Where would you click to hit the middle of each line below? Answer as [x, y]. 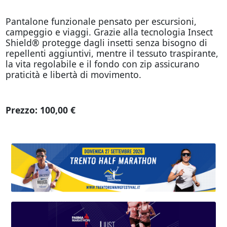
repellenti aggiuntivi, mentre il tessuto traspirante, [112, 53]
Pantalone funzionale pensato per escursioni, [101, 21]
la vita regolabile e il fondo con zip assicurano [102, 64]
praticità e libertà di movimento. [73, 74]
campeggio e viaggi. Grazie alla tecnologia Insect [109, 32]
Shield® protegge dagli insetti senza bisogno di [106, 42]
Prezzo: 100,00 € [40, 110]
